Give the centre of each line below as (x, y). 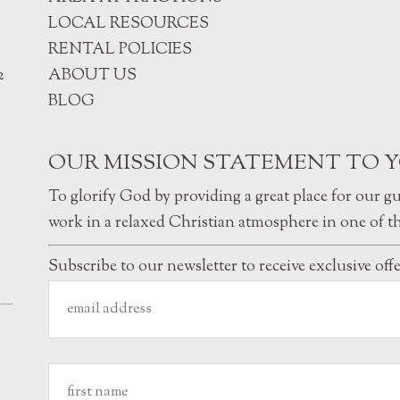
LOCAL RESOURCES (129, 24)
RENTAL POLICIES (120, 50)
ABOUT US (92, 76)
